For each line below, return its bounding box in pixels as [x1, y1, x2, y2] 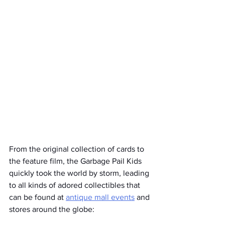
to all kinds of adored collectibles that [9, 181, 142, 190]
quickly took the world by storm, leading [9, 169, 151, 178]
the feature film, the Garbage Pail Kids [9, 157, 144, 166]
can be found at [9, 193, 66, 202]
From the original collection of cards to [9, 145, 146, 154]
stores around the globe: [9, 205, 94, 214]
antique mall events [66, 193, 135, 202]
